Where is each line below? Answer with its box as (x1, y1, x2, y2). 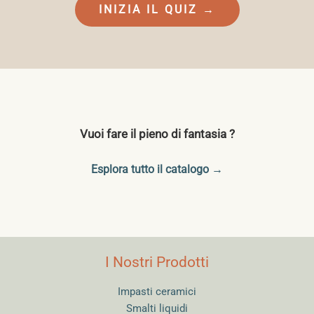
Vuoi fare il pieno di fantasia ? (79, 127, 235, 141)
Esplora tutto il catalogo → (91, 163, 223, 176)
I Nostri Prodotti (105, 253, 209, 271)
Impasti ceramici (118, 285, 196, 298)
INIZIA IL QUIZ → (98, 3, 216, 16)
